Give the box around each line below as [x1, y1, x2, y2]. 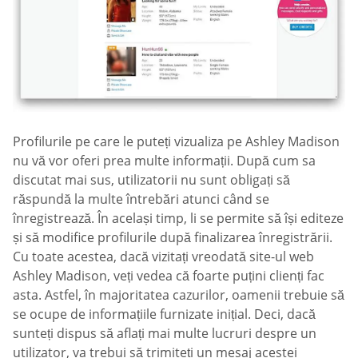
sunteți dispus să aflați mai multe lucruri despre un [13, 324, 316, 342]
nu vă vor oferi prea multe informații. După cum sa [13, 151, 316, 169]
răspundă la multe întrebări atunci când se [13, 189, 269, 208]
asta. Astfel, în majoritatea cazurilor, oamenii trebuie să [13, 285, 344, 304]
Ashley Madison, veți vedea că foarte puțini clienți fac [13, 266, 324, 284]
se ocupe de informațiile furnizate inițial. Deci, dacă [13, 304, 316, 323]
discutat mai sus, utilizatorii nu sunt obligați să [13, 170, 290, 189]
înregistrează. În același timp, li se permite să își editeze [13, 209, 344, 227]
